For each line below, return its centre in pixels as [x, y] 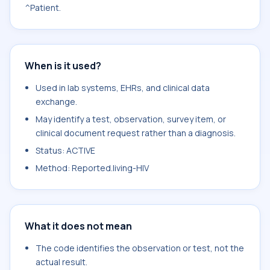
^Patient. [43, 8]
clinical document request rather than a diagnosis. [136, 133]
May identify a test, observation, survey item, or [131, 119]
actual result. [61, 262]
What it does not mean [78, 226]
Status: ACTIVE [65, 150]
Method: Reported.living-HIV [92, 168]
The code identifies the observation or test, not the [140, 248]
